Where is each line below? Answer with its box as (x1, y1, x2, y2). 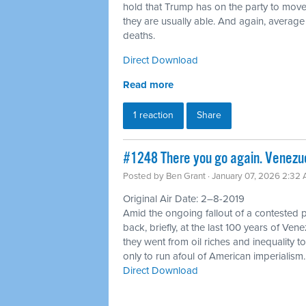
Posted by (123, 170, 166, 182)
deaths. (123, 29, 155, 42)
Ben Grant (166, 170, 206, 182)
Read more (123, 78, 173, 91)
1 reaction (133, 109, 173, 121)
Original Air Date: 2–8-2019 (123, 192, 245, 205)
